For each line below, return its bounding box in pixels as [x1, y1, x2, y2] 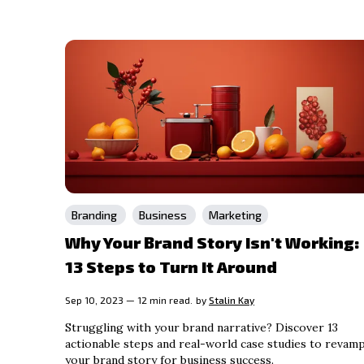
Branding [71, 207, 119, 222]
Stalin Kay [209, 293, 254, 305]
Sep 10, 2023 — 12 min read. [65, 293, 193, 305]
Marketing [209, 207, 262, 222]
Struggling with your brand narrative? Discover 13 [65, 319, 338, 335]
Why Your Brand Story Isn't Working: [65, 232, 359, 252]
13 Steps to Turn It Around [65, 256, 277, 276]
